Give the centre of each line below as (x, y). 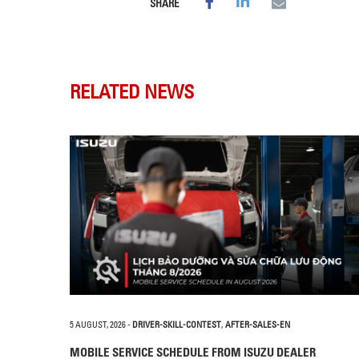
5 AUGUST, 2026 (98, 324)
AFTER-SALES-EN (258, 324)
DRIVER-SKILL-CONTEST (177, 324)
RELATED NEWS (132, 91)
